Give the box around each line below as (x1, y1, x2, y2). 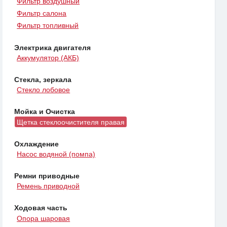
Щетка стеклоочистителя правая (17, 118, 125, 126)
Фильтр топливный (17, 21, 79, 30)
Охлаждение (14, 139, 59, 148)
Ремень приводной (17, 182, 80, 191)
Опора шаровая (17, 214, 70, 222)
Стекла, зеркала (14, 75, 71, 84)
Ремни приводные (14, 172, 80, 180)
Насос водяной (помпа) (17, 149, 96, 158)
